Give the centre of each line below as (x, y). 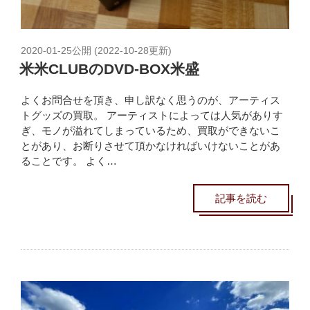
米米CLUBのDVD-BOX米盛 (109, 69)
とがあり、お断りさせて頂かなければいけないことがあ (151, 145)
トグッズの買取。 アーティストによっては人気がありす (152, 115)
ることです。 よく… (69, 161)
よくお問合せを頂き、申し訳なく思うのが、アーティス (151, 100)
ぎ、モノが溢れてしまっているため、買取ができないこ (151, 130)
